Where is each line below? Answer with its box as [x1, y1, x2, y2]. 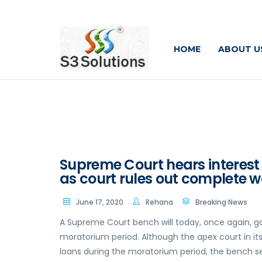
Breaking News [195, 197, 247, 207]
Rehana [146, 197, 173, 207]
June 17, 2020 [76, 197, 123, 207]
